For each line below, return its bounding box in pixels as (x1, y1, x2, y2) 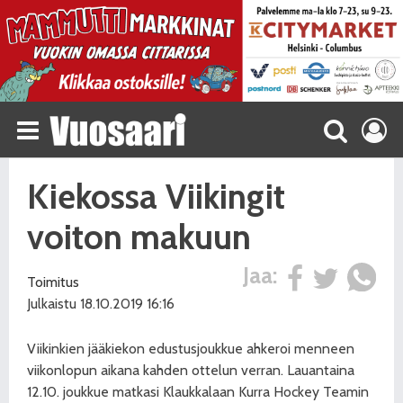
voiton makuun (27, 215, 251, 258)
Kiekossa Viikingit (27, 175, 285, 218)
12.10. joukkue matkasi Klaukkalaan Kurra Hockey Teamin (27, 382, 369, 400)
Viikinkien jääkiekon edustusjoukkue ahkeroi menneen (27, 339, 354, 357)
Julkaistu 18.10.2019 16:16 (27, 294, 175, 312)
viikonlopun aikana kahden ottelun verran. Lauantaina (27, 361, 354, 379)
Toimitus (27, 273, 79, 291)
